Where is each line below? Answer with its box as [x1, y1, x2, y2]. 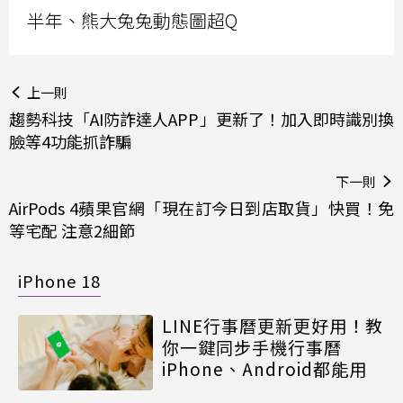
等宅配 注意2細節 [9, 218, 135, 242]
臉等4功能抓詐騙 [9, 129, 131, 153]
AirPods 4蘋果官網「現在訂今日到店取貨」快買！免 [9, 195, 394, 219]
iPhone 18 [18, 268, 101, 292]
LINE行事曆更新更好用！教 [162, 312, 383, 337]
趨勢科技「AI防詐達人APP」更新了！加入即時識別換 [9, 106, 394, 130]
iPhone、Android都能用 [162, 355, 367, 381]
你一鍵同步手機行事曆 [162, 334, 342, 359]
